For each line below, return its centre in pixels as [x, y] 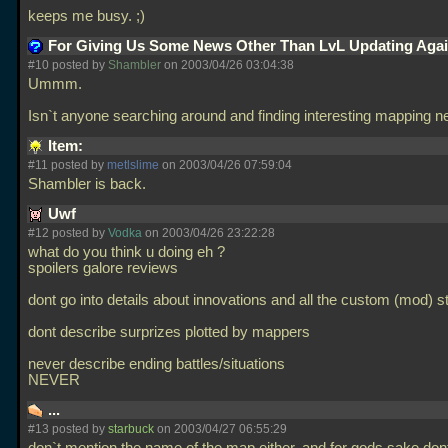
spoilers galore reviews [103, 268]
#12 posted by [68, 233]
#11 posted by [67, 165]
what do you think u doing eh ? [126, 252]
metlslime [133, 165]
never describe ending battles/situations [156, 364]
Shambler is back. [89, 184]
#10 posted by [68, 65]
